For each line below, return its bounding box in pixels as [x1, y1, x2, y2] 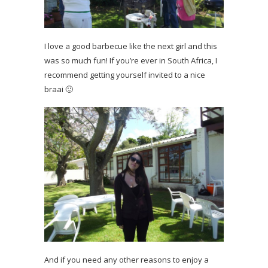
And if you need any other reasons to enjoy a [44, 254, 209, 266]
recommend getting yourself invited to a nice [44, 69, 205, 81]
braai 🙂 [44, 84, 73, 95]
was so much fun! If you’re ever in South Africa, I [44, 55, 217, 66]
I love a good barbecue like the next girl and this [44, 41, 217, 52]
